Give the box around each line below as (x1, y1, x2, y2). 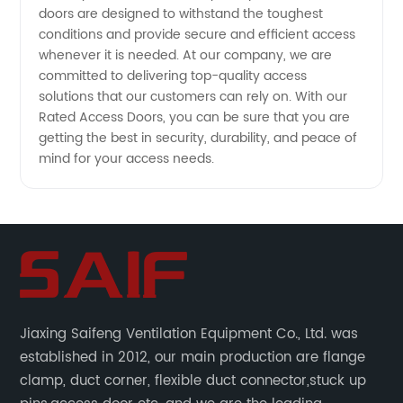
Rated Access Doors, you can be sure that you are (39, 107, 351, 129)
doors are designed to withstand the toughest (39, 4, 324, 25)
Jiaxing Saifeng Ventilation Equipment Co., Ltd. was (20, 323, 359, 346)
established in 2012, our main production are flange (20, 346, 297, 370)
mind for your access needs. (39, 148, 215, 170)
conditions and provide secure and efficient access (39, 24, 356, 46)
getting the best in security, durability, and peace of (39, 128, 358, 149)
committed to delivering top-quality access (39, 66, 308, 87)
